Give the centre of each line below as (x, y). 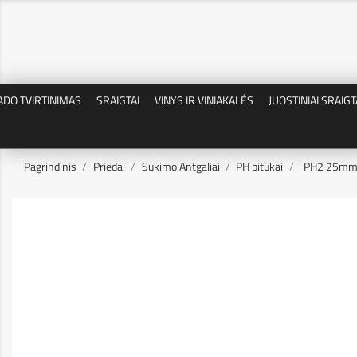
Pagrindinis (50, 166)
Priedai (109, 166)
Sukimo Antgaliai (180, 166)
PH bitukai (260, 166)
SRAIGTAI (118, 100)
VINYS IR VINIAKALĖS (204, 100)
